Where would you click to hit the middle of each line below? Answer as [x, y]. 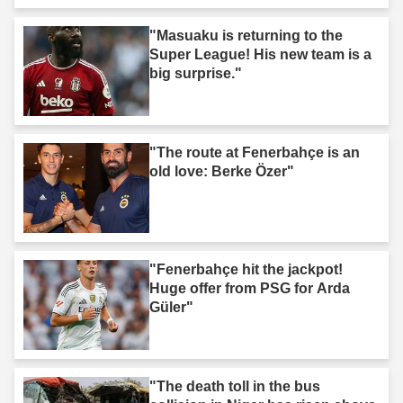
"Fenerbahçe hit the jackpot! [246, 269]
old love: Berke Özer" [222, 171]
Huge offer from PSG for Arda [250, 288]
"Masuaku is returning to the [246, 35]
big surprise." [196, 73]
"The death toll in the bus [235, 386]
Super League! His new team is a [260, 54]
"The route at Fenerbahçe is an [255, 152]
